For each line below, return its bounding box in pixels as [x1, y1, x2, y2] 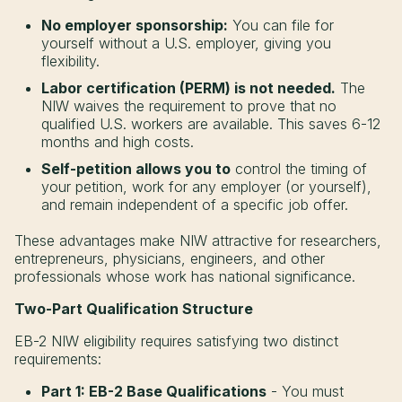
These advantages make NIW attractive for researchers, [14, 232, 381, 250]
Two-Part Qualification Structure [14, 300, 253, 319]
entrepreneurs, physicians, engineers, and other [14, 249, 325, 268]
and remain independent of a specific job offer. [41, 196, 348, 214]
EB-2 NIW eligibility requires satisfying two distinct [14, 332, 338, 351]
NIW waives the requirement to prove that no [41, 97, 336, 116]
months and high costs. [41, 133, 194, 152]
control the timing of [231, 160, 367, 179]
